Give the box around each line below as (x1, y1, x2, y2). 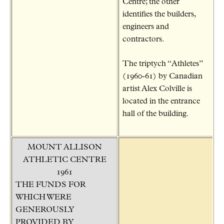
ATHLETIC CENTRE (22, 155, 106, 164)
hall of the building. (122, 109, 188, 118)
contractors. (122, 35, 164, 43)
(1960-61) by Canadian (122, 72, 202, 80)
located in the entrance (122, 97, 200, 105)
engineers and (122, 22, 169, 31)
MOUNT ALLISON (27, 143, 102, 151)
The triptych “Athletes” (122, 59, 202, 68)
